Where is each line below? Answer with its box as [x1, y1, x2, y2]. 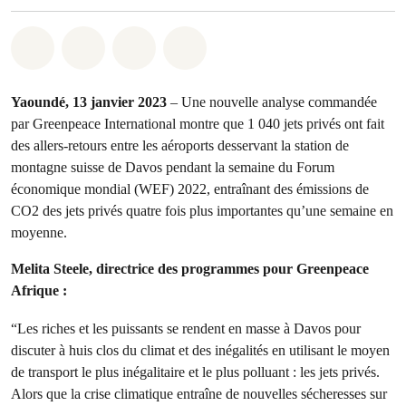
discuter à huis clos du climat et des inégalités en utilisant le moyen [11, 342, 390, 359]
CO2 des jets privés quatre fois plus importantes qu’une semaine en [11, 202, 393, 219]
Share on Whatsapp [43, 34, 185, 54]
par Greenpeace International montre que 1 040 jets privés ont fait [11, 115, 384, 132]
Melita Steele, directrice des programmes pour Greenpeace [11, 260, 369, 277]
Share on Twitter [142, 34, 265, 54]
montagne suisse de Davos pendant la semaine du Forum [11, 159, 334, 176]
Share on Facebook [92, 34, 231, 54]
